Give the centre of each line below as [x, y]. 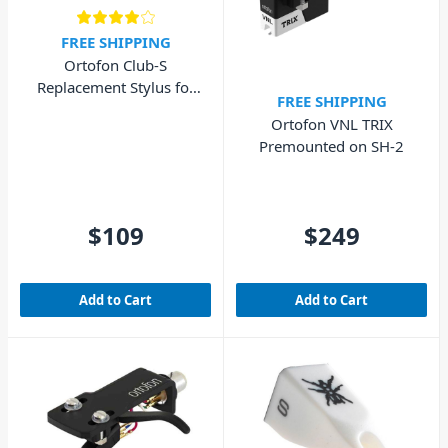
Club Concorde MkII [115, 108]
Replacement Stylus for [115, 86]
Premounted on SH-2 [331, 146]
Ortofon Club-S [115, 64]
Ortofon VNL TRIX [331, 124]
